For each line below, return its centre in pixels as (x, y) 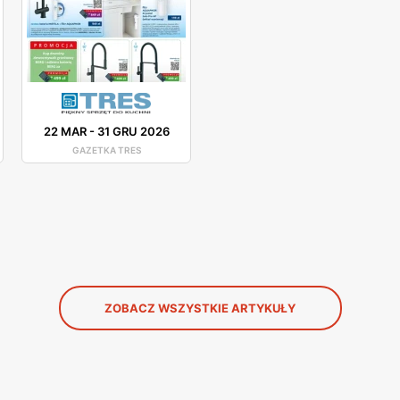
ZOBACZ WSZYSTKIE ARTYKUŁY (200, 308)
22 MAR (65, 131)
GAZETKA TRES (106, 150)
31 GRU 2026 (133, 131)
